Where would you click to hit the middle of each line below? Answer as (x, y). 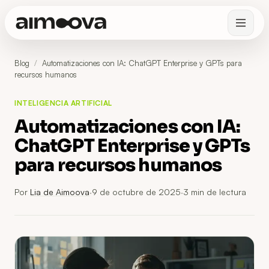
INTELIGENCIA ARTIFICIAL (63, 103)
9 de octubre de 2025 (136, 192)
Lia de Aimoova (60, 192)
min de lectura (217, 192)
